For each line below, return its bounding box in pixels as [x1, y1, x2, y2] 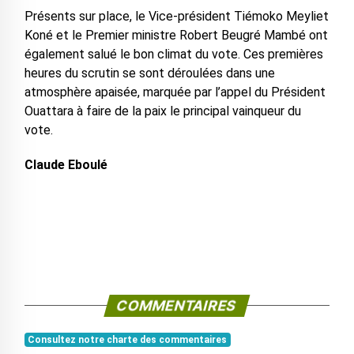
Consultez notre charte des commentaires [28, 333, 228, 345]
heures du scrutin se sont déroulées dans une [24, 65, 275, 81]
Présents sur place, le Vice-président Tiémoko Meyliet [24, 8, 329, 24]
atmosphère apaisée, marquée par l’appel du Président [24, 84, 326, 100]
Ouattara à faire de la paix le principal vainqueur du [24, 103, 301, 119]
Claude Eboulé [24, 156, 107, 172]
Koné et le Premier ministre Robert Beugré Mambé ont [24, 27, 328, 43]
